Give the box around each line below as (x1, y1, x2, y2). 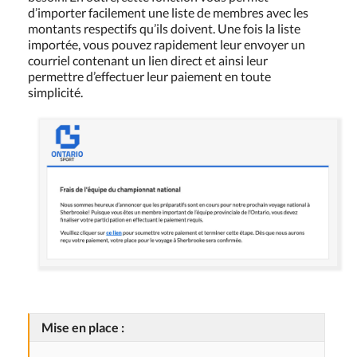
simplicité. (28, 84, 83, 100)
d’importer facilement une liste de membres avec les (28, 5, 308, 21)
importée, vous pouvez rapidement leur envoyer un (28, 37, 305, 53)
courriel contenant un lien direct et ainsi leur (28, 53, 268, 69)
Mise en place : (41, 319, 124, 335)
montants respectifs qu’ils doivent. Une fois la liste (28, 21, 300, 37)
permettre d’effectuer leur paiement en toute (28, 69, 271, 84)
